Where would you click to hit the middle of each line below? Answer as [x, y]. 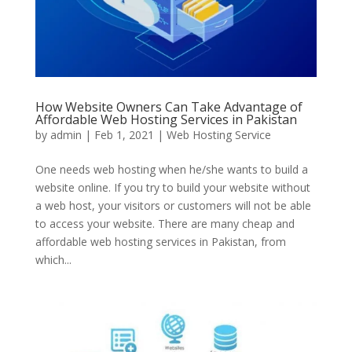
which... [53, 260]
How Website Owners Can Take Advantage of [169, 107]
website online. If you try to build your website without [172, 188]
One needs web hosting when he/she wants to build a [171, 170]
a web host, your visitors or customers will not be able [173, 206]
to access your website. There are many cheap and [165, 224]
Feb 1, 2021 [124, 135]
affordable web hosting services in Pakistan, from [160, 242]
